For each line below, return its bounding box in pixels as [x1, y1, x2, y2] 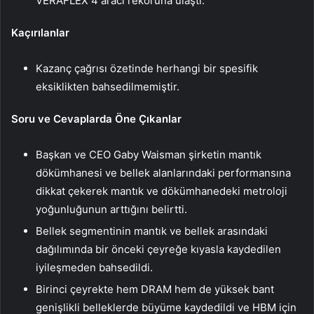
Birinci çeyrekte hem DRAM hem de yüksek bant [36, 282, 274, 296]
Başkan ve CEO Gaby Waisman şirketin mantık [36, 148, 261, 162]
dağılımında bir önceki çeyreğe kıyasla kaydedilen [36, 243, 281, 257]
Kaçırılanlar [11, 26, 69, 40]
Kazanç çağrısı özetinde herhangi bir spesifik [36, 62, 258, 76]
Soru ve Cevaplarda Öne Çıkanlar [11, 112, 182, 126]
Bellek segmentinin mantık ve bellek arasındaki [36, 224, 268, 238]
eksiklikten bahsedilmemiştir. [36, 80, 179, 94]
